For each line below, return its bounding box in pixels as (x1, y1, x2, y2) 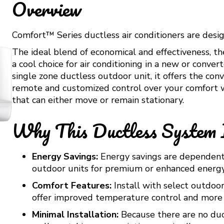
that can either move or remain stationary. (11, 93, 184, 106)
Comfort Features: (31, 179, 111, 191)
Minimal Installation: (31, 208, 118, 220)
